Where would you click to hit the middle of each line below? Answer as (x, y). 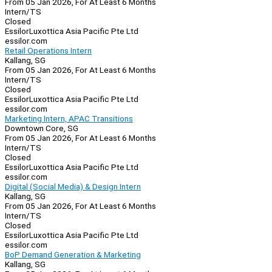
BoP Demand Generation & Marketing (73, 255)
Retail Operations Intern (48, 51)
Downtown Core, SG (42, 128)
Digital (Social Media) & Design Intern (73, 187)
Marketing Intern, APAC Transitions (69, 119)
